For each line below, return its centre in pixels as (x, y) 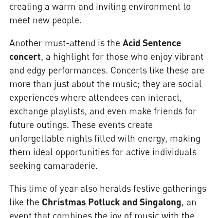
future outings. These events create (81, 124)
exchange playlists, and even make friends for (103, 110)
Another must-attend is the (66, 42)
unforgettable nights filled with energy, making (105, 138)
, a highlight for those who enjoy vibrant (122, 56)
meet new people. (46, 19)
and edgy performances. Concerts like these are (107, 70)
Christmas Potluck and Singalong (112, 201)
